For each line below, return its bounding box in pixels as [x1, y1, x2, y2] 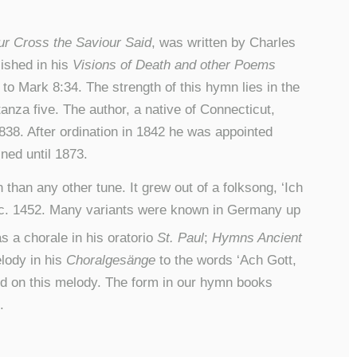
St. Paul [157, 229, 205, 245]
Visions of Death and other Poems [73, 57, 277, 73]
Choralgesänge [66, 252, 156, 268]
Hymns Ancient [208, 229, 303, 245]
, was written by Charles [151, 34, 296, 50]
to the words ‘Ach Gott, [155, 252, 297, 268]
